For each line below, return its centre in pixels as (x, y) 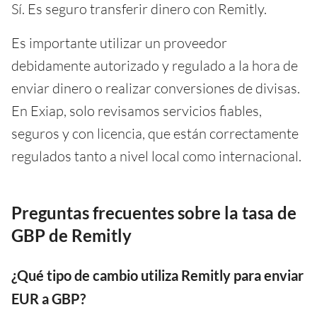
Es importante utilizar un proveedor (119, 42)
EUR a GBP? (48, 298)
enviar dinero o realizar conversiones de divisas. (156, 88)
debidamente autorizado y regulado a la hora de (155, 65)
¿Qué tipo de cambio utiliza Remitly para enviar (157, 275)
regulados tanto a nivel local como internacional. (156, 156)
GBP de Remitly (71, 235)
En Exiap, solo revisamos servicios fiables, (137, 110)
